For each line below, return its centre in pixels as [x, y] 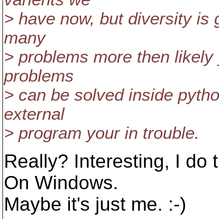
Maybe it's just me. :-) [95, 204]
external [34, 114]
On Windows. [61, 183]
